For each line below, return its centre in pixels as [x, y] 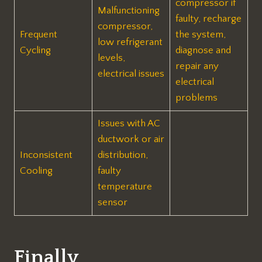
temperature [125, 187]
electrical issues [131, 74]
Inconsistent [46, 155]
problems [196, 98]
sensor [112, 203]
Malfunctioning [128, 11]
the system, [200, 35]
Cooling [36, 171]
